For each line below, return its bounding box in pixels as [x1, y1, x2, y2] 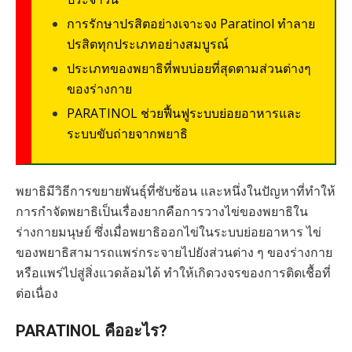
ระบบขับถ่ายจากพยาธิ [67, 125, 188, 142]
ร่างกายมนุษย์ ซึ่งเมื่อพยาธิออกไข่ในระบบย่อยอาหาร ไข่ [16, 223, 321, 240]
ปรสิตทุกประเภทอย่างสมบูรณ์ [67, 35, 229, 53]
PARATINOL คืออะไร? [16, 321, 167, 340]
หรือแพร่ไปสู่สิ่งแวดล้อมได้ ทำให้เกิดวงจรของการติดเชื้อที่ [16, 264, 331, 281]
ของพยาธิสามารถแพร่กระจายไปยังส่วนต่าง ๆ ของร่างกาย [16, 244, 332, 261]
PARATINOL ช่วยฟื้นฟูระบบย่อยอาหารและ [67, 104, 302, 122]
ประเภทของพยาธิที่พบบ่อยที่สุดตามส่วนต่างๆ [67, 60, 311, 77]
